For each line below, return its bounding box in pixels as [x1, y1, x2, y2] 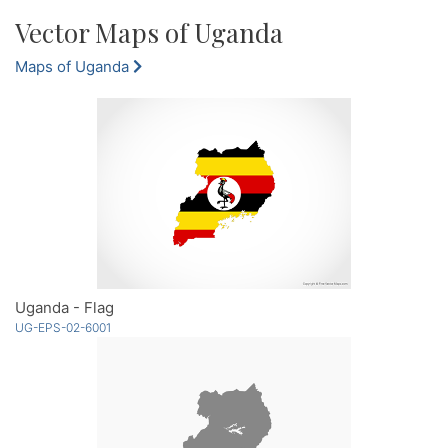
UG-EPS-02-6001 [15, 319, 111, 335]
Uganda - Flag [15, 297, 114, 317]
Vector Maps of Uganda [15, 14, 283, 50]
